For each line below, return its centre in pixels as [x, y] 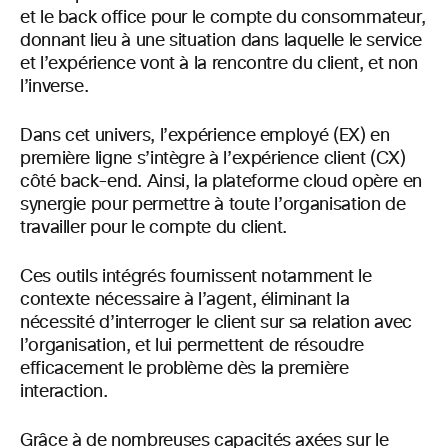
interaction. [64, 391]
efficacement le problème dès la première [184, 368]
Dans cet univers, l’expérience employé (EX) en [205, 135]
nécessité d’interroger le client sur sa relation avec [216, 322]
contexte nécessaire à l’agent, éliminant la [185, 299]
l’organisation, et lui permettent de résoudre [192, 345]
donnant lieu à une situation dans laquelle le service [221, 40]
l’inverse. [54, 86]
